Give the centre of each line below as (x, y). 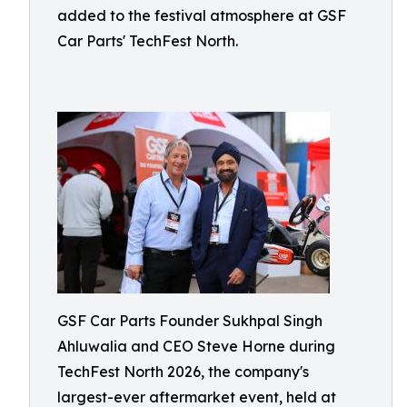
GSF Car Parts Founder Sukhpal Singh (190, 321)
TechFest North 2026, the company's (183, 372)
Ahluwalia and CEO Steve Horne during (196, 346)
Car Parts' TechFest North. (148, 41)
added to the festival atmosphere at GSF (202, 15)
